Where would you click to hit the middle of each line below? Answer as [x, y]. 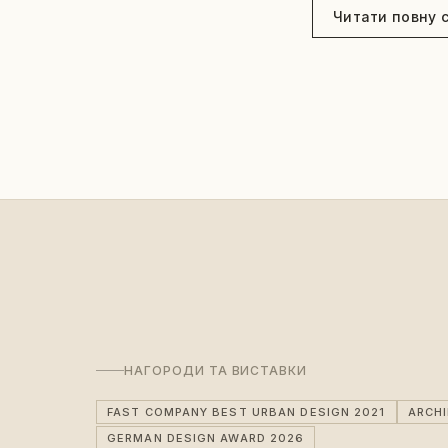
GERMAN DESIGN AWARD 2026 [206, 437]
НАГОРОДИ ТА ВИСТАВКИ [216, 370]
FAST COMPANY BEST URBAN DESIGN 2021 [246, 411]
